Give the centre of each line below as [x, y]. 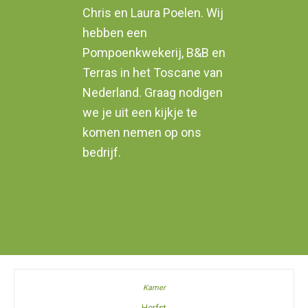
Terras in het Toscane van [153, 72]
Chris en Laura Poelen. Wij [153, 12]
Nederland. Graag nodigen [153, 92]
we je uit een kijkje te [140, 112]
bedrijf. [102, 152]
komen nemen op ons [142, 132]
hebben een [115, 32]
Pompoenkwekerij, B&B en [154, 52]
